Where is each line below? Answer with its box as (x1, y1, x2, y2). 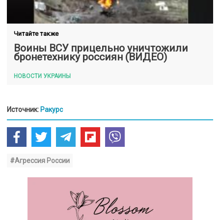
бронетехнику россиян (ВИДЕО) (14, 51, 167, 63)
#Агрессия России (10, 156, 70, 165)
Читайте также (14, 29, 58, 37)
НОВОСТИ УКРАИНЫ (14, 72, 71, 80)
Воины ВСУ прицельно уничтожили (14, 42, 188, 54)
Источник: (7, 105, 40, 113)
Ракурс (40, 105, 63, 113)
